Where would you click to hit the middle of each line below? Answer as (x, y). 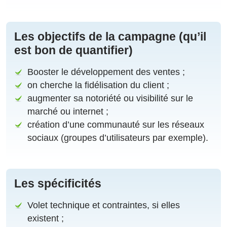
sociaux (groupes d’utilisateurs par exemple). (118, 138)
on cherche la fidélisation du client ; (99, 85)
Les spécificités (58, 184)
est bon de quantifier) (73, 50)
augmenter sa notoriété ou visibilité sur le (110, 99)
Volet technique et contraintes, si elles (104, 205)
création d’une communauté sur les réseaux (116, 125)
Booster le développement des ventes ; (106, 72)
